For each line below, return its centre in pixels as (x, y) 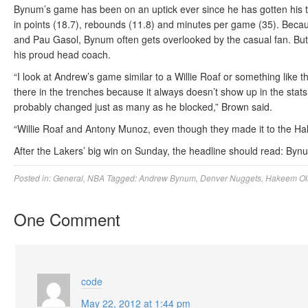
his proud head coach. (62, 54)
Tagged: (123, 178)
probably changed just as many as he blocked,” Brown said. (143, 107)
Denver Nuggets (231, 178)
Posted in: (33, 178)
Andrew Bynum (167, 178)
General (68, 178)
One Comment (67, 219)
